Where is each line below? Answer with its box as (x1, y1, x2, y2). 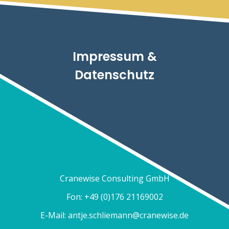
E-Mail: (40, 210, 68, 221)
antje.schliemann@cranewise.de (68, 210, 189, 221)
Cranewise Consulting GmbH (59, 173, 170, 185)
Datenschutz (75, 66, 154, 84)
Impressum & (72, 48, 157, 65)
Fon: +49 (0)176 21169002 (66, 191, 163, 203)
